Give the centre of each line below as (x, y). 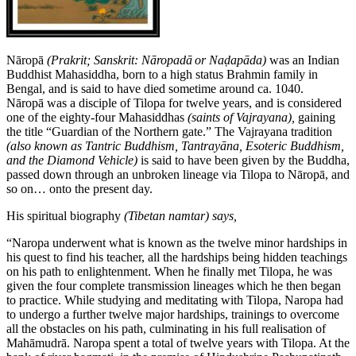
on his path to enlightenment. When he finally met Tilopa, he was (169, 271)
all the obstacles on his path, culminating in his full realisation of (166, 328)
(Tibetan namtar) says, (180, 215)
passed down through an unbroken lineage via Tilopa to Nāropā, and (178, 174)
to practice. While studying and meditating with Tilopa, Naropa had (175, 300)
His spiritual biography (65, 215)
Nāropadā (167, 60)
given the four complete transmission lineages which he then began (174, 285)
